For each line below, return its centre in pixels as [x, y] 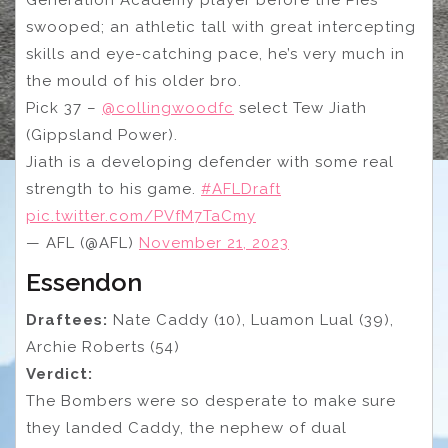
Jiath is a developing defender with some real [210, 162]
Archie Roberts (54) [103, 347]
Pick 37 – [64, 108]
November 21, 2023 [214, 243]
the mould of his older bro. [134, 81]
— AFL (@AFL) [82, 243]
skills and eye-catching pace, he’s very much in [215, 54]
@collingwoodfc [168, 108]
